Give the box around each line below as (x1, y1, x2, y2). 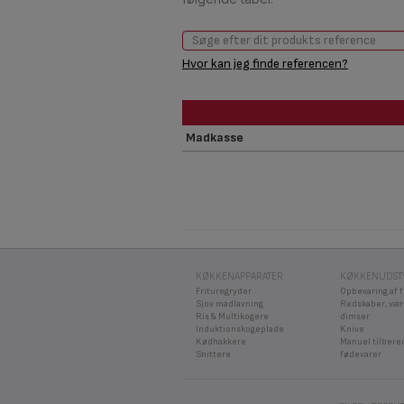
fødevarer (340, 348, 381, 360)
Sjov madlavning (196, 298, 263, 309)
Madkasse (186, 129, 243, 145)
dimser (340, 310, 370, 322)
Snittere (196, 348, 231, 360)
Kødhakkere (196, 335, 246, 347)
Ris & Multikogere (196, 310, 269, 322)
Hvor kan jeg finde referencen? (182, 55, 348, 71)
